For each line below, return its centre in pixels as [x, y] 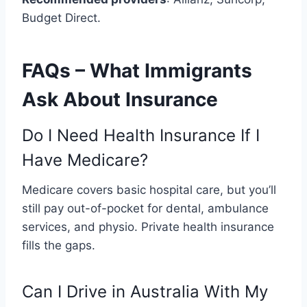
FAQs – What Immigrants [137, 70]
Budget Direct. [61, 17]
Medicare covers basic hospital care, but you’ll [149, 189]
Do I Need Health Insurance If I [141, 135]
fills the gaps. [59, 245]
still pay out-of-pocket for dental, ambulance [145, 208]
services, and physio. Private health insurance [148, 226]
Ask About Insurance [120, 99]
